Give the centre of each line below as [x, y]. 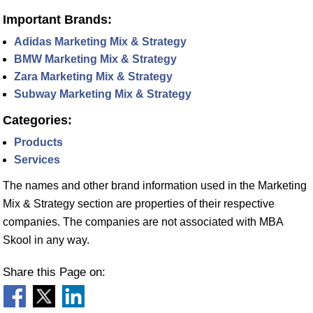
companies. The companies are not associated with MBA [143, 222]
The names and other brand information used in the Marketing [155, 185]
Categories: [37, 120]
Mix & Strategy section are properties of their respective [139, 204]
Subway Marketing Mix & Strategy [103, 94]
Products [38, 142]
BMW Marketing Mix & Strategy [95, 59]
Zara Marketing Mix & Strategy [93, 77]
